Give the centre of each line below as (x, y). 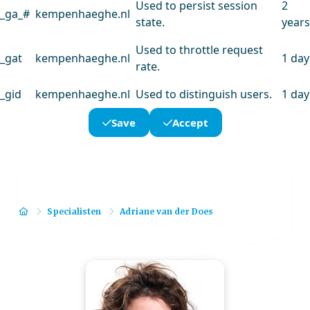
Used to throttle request (199, 50)
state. (150, 22)
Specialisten (74, 211)
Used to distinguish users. (204, 94)
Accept (190, 122)
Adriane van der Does (167, 211)
